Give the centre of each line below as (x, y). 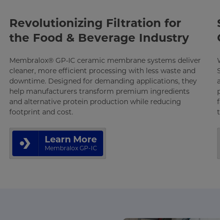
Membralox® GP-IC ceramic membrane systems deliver (105, 60)
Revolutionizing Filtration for (96, 23)
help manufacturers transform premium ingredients (100, 91)
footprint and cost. (41, 112)
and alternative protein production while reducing (96, 102)
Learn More (71, 139)
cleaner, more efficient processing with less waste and (103, 71)
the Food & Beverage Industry (99, 38)
